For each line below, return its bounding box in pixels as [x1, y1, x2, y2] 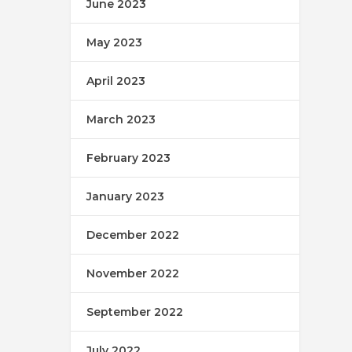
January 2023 [86, 189, 165, 204]
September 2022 [86, 305, 184, 320]
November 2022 [86, 266, 180, 281]
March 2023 [86, 112, 156, 127]
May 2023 [86, 35, 143, 50]
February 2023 [86, 151, 171, 166]
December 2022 [86, 228, 180, 243]
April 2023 [86, 74, 146, 89]
